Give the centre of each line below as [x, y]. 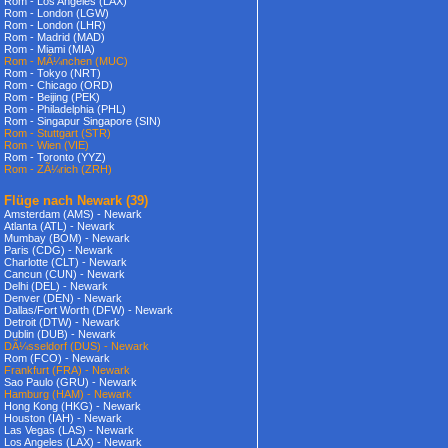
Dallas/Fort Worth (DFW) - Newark [88, 310]
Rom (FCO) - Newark [57, 358]
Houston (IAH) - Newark [63, 418]
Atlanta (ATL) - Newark [59, 226]
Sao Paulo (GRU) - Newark [70, 382]
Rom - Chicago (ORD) [58, 85]
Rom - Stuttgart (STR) [57, 133]
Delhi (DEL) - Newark [56, 286]
